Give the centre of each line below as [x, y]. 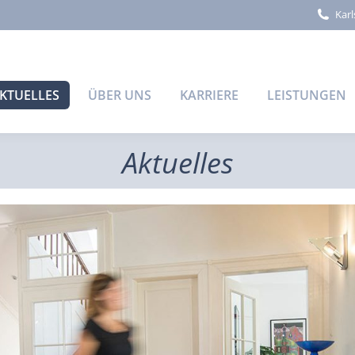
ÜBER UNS [120, 95]
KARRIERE [209, 95]
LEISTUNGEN [307, 95]
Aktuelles [177, 163]
